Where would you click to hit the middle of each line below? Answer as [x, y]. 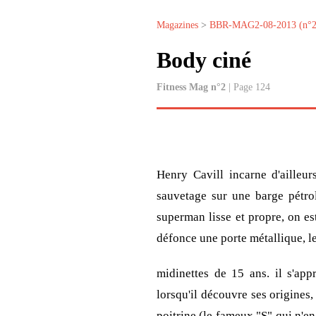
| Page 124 [248, 87]
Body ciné [204, 60]
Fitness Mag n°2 [191, 87]
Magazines [177, 25]
